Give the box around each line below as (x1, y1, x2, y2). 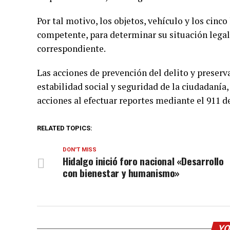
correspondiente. (37, 43, 106, 54)
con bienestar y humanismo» (63, 165, 180, 180)
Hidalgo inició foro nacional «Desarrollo (63, 154, 224, 168)
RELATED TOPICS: (37, 124, 92, 132)
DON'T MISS (63, 146, 97, 153)
